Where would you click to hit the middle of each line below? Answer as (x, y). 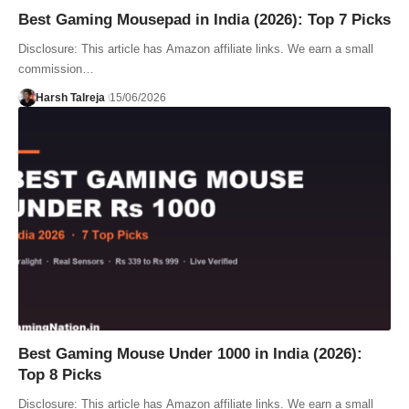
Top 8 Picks (60, 374)
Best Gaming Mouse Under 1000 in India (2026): (190, 353)
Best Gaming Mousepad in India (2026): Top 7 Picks (204, 20)
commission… (56, 69)
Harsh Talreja (70, 98)
